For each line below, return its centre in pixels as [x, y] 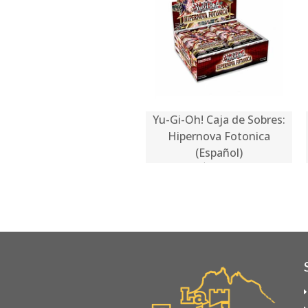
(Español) [219, 152]
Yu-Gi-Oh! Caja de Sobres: [219, 119]
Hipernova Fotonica [219, 136]
